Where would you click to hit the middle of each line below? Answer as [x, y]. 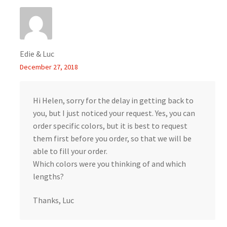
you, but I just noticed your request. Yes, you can [114, 113]
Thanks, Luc [53, 200]
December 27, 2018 [49, 67]
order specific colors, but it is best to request [110, 125]
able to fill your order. [70, 151]
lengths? [48, 176]
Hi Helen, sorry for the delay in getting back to [113, 100]
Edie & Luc [37, 53]
